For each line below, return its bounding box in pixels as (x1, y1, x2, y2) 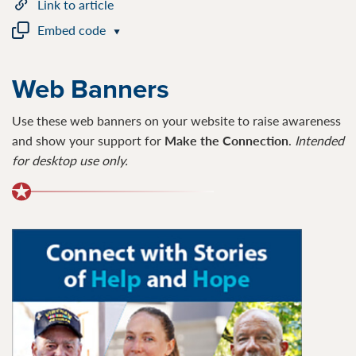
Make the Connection (164, 131, 288, 150)
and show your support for (12, 131, 164, 150)
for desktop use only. (12, 151, 128, 170)
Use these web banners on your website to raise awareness (12, 111, 341, 130)
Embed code (37, 21, 106, 40)
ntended (298, 131, 344, 150)
